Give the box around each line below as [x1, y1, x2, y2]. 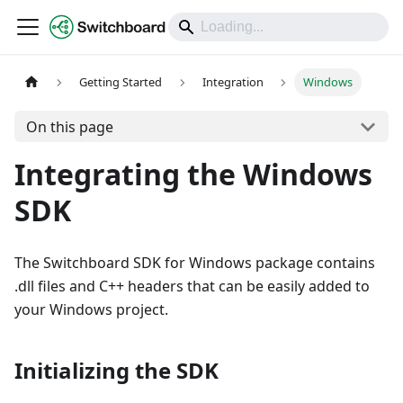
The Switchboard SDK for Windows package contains [14, 253, 375, 273]
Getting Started [79, 74, 163, 91]
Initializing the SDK [14, 355, 219, 385]
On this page [25, 116, 113, 137]
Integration [201, 74, 264, 91]
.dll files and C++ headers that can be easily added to [14, 276, 370, 296]
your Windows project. [14, 300, 168, 319]
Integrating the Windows [14, 155, 372, 193]
